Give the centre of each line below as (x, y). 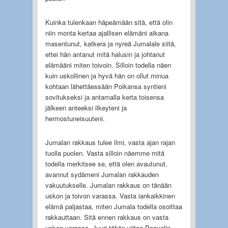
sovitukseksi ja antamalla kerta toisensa (104, 97)
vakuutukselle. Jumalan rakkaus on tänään (108, 185)
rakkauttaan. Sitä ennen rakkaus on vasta (107, 217)
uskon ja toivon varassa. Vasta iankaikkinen (110, 195)
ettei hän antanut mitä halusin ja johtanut (105, 54)
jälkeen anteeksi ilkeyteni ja (86, 107)
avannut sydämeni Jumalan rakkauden (102, 174)
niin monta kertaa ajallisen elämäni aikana (107, 33)
